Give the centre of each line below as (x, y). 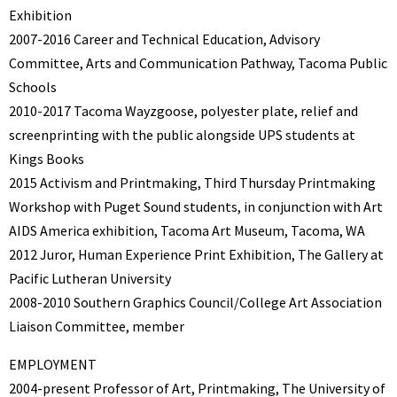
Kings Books (47, 158)
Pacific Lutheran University (90, 278)
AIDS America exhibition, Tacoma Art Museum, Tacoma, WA (187, 230)
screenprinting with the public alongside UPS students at (182, 134)
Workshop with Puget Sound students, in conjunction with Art (196, 206)
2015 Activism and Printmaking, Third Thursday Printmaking (192, 182)
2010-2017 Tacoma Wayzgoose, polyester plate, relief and (183, 110)
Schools (33, 86)
